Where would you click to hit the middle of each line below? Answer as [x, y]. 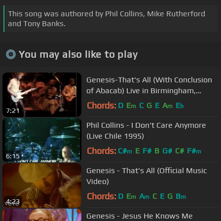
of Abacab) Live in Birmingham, [141, 91]
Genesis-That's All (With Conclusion [149, 80]
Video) [98, 182]
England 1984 [110, 102]
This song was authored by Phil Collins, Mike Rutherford [107, 13]
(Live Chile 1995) [115, 136]
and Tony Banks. [37, 23]
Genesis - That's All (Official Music [147, 171]
